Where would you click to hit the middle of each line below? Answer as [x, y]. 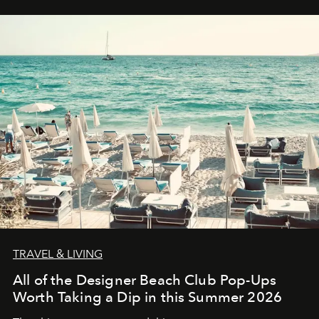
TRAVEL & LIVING [58, 254]
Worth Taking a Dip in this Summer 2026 [148, 297]
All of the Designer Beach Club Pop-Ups [145, 280]
